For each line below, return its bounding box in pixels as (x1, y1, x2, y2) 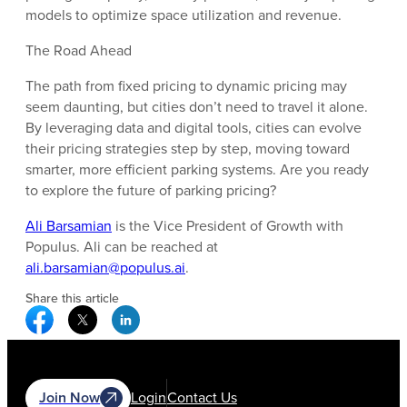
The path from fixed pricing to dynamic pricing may (25, 75, 347, 97)
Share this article (25, 289, 119, 309)
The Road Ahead (25, 40, 132, 62)
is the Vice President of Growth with (112, 215, 343, 237)
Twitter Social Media (95, 304, 224, 326)
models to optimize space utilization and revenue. (25, 5, 342, 26)
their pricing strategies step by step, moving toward (25, 138, 350, 160)
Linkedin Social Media (139, 304, 279, 326)
